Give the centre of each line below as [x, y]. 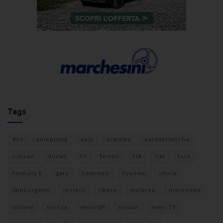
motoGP [93, 208]
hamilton [95, 174]
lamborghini [31, 191]
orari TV [164, 208]
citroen [24, 157]
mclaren [143, 191]
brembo [119, 140]
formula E [27, 174]
